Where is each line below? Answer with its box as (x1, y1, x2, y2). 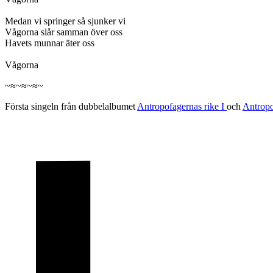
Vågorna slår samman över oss (5, 27, 122, 38)
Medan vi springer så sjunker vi (5, 16, 126, 27)
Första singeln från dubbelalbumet (5, 101, 137, 112)
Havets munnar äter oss (5, 38, 94, 49)
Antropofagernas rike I (137, 101, 227, 112)
